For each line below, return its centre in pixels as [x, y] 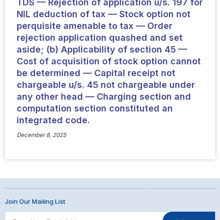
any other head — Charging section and [104, 96]
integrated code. [53, 120]
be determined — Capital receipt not [96, 73]
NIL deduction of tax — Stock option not [103, 14]
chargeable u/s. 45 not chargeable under [106, 84]
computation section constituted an [95, 108]
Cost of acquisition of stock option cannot [109, 61]
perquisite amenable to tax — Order [94, 26]
